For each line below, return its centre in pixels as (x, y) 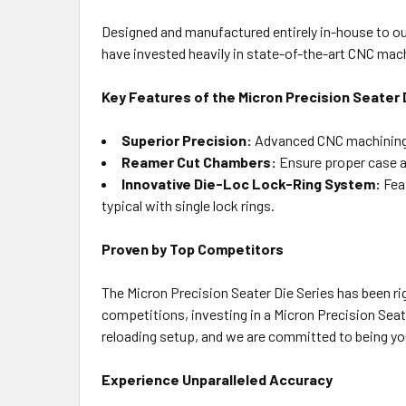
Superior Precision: (187, 140)
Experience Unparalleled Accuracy (217, 379)
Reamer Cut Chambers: (199, 162)
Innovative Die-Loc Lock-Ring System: (251, 184)
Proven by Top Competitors (193, 249)
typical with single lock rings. (188, 205)
